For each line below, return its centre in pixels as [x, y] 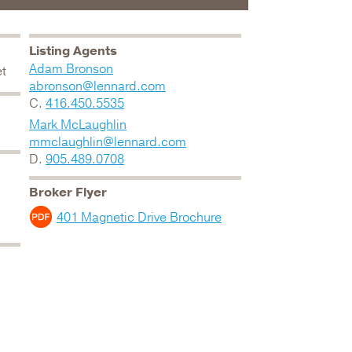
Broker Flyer [68, 192]
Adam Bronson [71, 69]
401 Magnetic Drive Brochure [139, 218]
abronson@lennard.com [97, 86]
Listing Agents [73, 51]
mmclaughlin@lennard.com [108, 142]
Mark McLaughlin [78, 125]
